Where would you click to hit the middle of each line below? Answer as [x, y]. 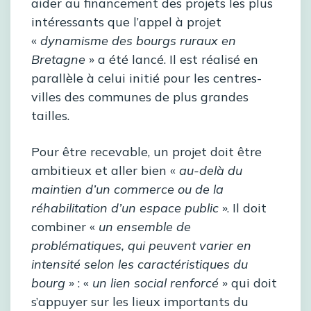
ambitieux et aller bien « [103, 171]
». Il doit [243, 208]
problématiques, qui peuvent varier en [141, 246]
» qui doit [250, 283]
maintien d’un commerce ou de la [127, 190]
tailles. [50, 116]
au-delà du [209, 171]
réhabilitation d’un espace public [125, 208]
